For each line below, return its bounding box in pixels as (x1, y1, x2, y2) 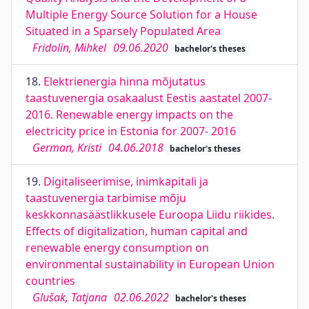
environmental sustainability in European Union (26, 257, 275, 272)
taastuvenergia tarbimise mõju (26, 190, 186, 206)
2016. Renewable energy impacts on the (26, 107, 233, 122)
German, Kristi (32, 140, 101, 155)
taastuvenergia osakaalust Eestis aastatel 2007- (26, 90, 272, 106)
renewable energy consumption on (26, 240, 209, 255)
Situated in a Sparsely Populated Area (26, 23, 221, 39)
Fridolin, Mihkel (32, 40, 106, 55)
